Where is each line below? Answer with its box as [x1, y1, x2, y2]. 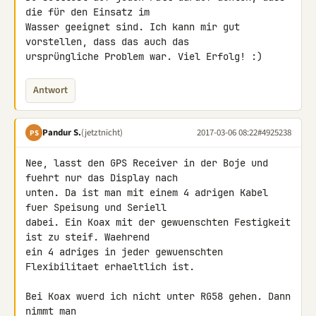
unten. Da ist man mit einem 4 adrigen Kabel [25, 186, 268, 199]
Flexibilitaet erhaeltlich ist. [25, 260, 195, 273]
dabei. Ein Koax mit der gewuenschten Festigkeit [25, 216, 291, 229]
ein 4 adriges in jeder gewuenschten [25, 245, 223, 258]
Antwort [33, 83, 68, 97]
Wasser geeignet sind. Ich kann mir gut [25, 20, 240, 33]
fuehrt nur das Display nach [25, 171, 183, 184]
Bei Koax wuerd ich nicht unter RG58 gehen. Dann [25, 290, 291, 303]
